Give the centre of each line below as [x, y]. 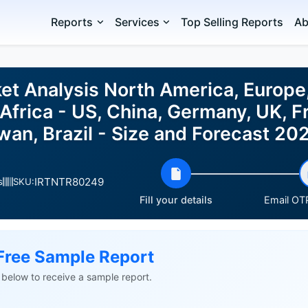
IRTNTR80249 [69, 181]
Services [137, 22]
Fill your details [176, 200]
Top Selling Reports [232, 22]
